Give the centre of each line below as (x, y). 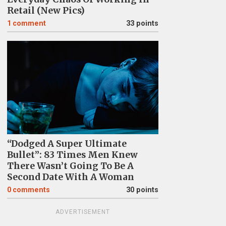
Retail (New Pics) (46, 10)
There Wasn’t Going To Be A (70, 166)
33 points (142, 23)
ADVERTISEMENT (82, 212)
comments (31, 190)
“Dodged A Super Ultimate (67, 144)
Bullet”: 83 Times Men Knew (72, 155)
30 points (142, 190)
